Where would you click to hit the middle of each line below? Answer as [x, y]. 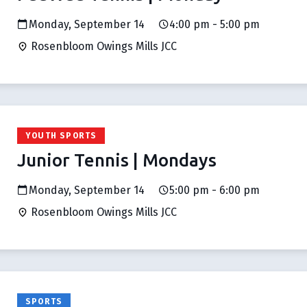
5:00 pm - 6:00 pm [214, 190]
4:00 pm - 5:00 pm [214, 24]
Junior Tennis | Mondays [117, 160]
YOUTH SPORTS [61, 136]
